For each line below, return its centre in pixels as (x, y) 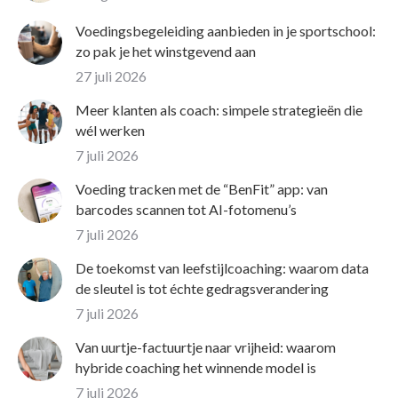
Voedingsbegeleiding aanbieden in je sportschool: (226, 31)
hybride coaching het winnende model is (196, 368)
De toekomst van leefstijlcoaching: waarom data (222, 268)
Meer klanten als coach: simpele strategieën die (219, 110)
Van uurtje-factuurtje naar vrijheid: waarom (206, 347)
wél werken (110, 131)
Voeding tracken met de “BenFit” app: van (202, 189)
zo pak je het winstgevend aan (166, 52)
